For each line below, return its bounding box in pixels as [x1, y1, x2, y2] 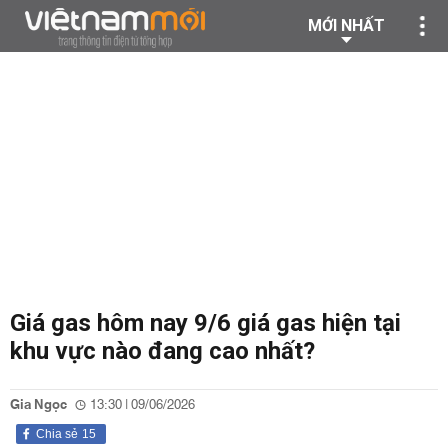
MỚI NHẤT [308, 16, 385, 35]
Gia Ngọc [10, 393, 67, 417]
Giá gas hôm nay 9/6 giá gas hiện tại [10, 309, 401, 337]
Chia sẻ [36, 427, 78, 441]
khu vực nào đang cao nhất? [10, 337, 315, 365]
